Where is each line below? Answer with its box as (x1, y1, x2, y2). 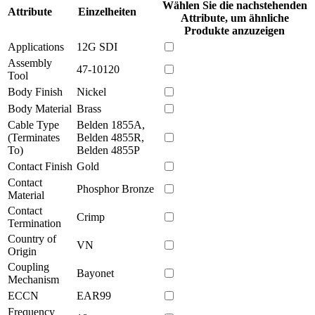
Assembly (8, 56, 52, 69)
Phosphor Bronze (77, 182, 154, 195)
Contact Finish (8, 160, 72, 172)
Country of (8, 232, 56, 245)
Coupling (8, 260, 49, 273)
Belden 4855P (77, 143, 140, 156)
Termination (8, 217, 61, 229)
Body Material (8, 102, 72, 115)
